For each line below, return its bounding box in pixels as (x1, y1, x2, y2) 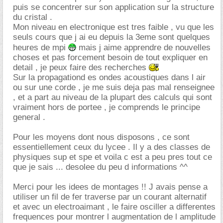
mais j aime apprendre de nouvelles (76, 43, 211, 52)
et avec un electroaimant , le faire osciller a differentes (13, 202, 216, 212)
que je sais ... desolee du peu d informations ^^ (13, 162, 188, 172)
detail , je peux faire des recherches (13, 63, 149, 72)
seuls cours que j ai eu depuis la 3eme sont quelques (13, 32, 210, 42)
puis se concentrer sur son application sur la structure (13, 2, 214, 12)
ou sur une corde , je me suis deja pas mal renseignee (13, 83, 215, 92)
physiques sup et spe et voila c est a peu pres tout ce (13, 152, 212, 162)
